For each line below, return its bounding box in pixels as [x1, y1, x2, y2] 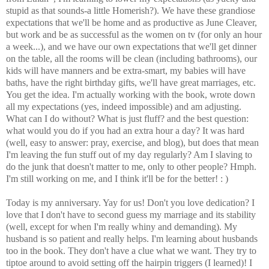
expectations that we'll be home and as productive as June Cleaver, [6, 17, 257, 28]
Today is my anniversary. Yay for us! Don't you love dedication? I [6, 198, 255, 208]
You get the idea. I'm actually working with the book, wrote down [6, 89, 255, 100]
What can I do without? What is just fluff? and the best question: [6, 113, 249, 124]
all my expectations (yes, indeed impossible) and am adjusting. [6, 101, 241, 112]
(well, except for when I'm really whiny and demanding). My [6, 222, 237, 232]
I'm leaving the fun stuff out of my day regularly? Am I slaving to [6, 150, 252, 160]
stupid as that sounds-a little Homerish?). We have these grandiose [6, 5, 255, 16]
